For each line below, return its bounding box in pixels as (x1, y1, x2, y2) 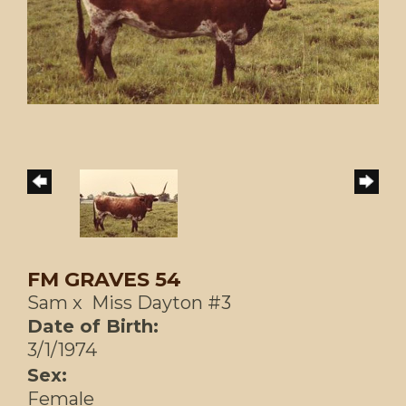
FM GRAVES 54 (27, 267, 181, 293)
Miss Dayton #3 (92, 292, 231, 314)
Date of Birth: (27, 315, 159, 338)
